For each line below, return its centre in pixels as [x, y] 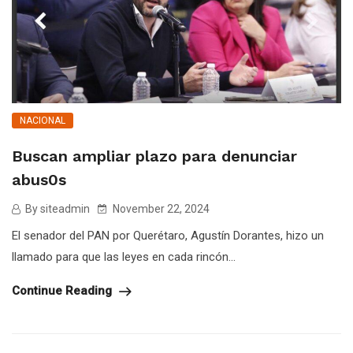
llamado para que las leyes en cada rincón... [124, 257]
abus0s [39, 180]
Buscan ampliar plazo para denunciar [154, 156]
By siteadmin [56, 209]
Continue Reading [63, 291]
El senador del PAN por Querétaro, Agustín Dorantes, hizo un [168, 236]
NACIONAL [43, 121]
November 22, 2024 [160, 209]
